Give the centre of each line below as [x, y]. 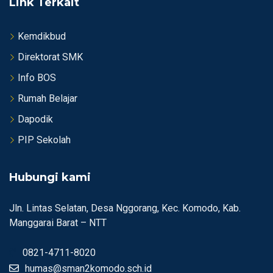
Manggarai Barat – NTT [58, 222]
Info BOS [37, 77]
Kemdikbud [42, 36]
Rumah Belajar [48, 98]
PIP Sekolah [44, 140]
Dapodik [35, 119]
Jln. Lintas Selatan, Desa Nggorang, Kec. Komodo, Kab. [125, 208]
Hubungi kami [50, 177]
